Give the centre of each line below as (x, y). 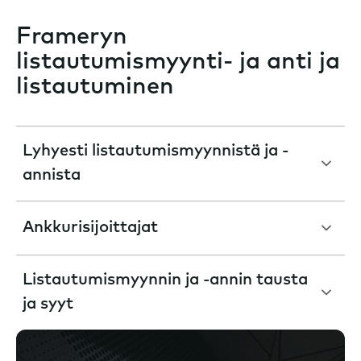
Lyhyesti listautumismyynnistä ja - (156, 152)
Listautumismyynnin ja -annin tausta (165, 281)
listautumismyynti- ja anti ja (178, 63)
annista (52, 176)
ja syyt (48, 305)
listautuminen (95, 88)
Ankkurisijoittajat (90, 228)
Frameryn (72, 38)
